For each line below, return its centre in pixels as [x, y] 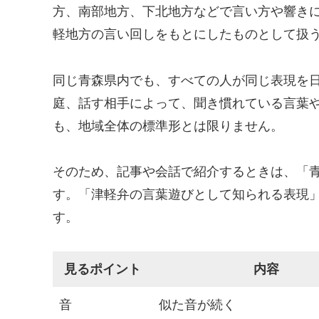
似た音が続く [197, 305]
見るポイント [103, 270]
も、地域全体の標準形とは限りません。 [168, 126]
